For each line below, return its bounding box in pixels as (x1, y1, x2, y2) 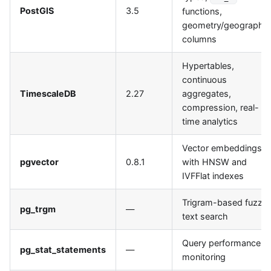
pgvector (20, 157, 59, 168)
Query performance (182, 238, 261, 249)
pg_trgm (20, 204, 56, 215)
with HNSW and (182, 157, 247, 168)
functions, (182, 5, 222, 16)
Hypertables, (182, 60, 234, 71)
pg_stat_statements (20, 244, 106, 255)
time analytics (182, 116, 238, 127)
